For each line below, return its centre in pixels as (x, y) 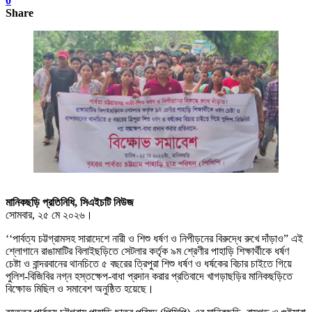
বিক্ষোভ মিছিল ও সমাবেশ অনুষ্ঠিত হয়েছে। (80, 289)
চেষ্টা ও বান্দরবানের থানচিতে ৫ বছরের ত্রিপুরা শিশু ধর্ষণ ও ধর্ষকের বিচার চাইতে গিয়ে (149, 264)
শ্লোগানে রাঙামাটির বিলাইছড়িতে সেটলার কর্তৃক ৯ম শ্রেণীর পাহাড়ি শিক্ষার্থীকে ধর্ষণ (147, 251)
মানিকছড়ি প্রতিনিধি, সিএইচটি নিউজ (70, 203)
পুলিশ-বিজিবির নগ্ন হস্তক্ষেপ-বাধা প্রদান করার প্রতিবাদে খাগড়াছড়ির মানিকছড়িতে (149, 276)
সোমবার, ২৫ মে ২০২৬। (49, 215)
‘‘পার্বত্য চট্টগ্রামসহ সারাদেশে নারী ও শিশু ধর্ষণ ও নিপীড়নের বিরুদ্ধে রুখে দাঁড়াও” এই (154, 239)
